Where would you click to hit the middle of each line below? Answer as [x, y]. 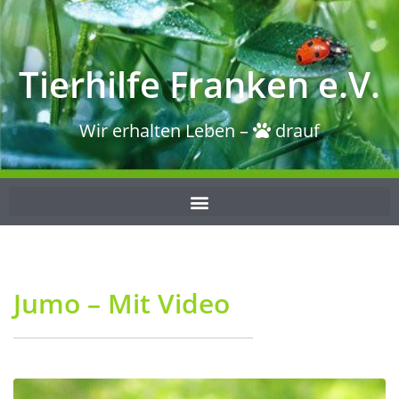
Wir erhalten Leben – [166, 130]
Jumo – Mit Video [122, 304]
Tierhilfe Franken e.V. [199, 84]
